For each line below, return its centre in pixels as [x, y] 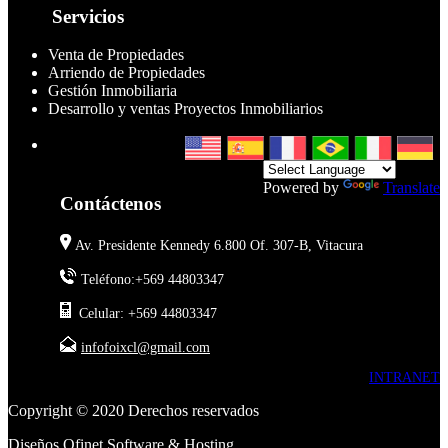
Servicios [88, 16]
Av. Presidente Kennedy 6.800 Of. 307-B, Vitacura [217, 245]
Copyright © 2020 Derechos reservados [133, 410]
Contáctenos [110, 203]
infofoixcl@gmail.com [145, 347]
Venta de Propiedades [116, 55]
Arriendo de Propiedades [126, 73]
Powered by [303, 187]
